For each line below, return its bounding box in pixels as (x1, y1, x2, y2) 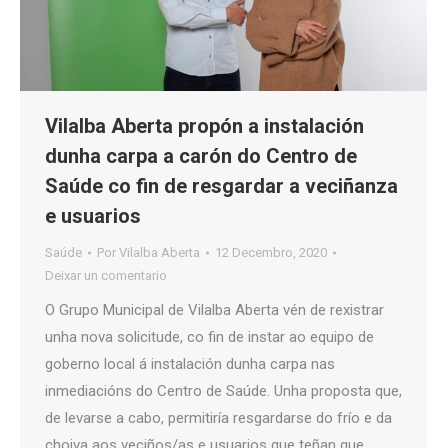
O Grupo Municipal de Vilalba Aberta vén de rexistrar (45, 301, 384, 320)
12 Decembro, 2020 (215, 245, 327, 261)
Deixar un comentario (45, 268, 167, 284)
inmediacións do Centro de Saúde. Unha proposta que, (45, 382, 402, 401)
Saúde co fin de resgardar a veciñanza (45, 174, 398, 199)
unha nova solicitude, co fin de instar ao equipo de (45, 328, 374, 347)
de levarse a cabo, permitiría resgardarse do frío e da (45, 409, 392, 428)
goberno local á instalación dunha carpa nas (45, 355, 335, 374)
